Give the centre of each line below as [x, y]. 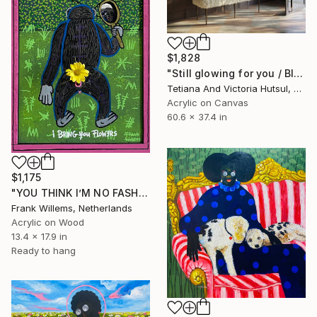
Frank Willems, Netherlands [72, 208]
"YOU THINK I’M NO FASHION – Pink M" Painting [143, 193]
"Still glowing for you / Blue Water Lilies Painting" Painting [299, 74]
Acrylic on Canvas [208, 103]
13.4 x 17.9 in [39, 237]
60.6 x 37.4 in [197, 117]
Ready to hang [44, 251]
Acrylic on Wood [48, 223]
